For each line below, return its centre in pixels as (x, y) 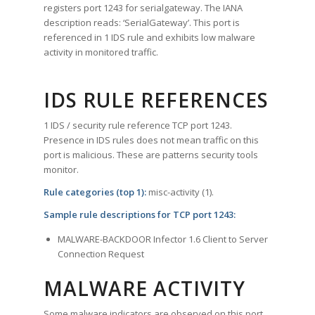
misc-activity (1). (180, 192)
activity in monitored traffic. (101, 52)
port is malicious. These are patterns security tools (151, 155)
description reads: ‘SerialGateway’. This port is (142, 23)
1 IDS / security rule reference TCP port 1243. (138, 126)
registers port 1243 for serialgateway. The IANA (143, 8)
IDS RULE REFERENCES (156, 100)
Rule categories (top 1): (95, 192)
